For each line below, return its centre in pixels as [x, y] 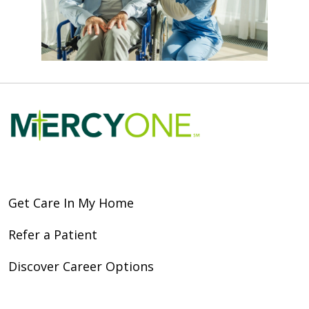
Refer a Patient [53, 234]
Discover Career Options [81, 266]
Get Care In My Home [71, 202]
